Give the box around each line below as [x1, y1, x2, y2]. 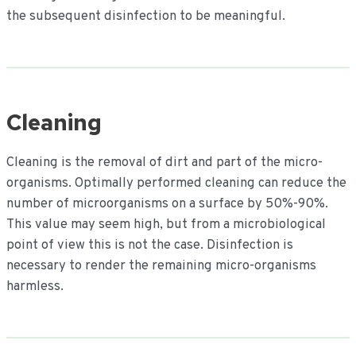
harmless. [6, 278, 67, 296]
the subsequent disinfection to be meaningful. [6, 8, 285, 25]
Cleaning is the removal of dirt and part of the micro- [6, 154, 323, 172]
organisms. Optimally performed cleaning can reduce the [6, 175, 346, 192]
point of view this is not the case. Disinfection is [6, 237, 293, 254]
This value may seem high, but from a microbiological [6, 216, 326, 234]
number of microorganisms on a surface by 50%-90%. [6, 195, 328, 213]
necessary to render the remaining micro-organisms [6, 257, 316, 275]
